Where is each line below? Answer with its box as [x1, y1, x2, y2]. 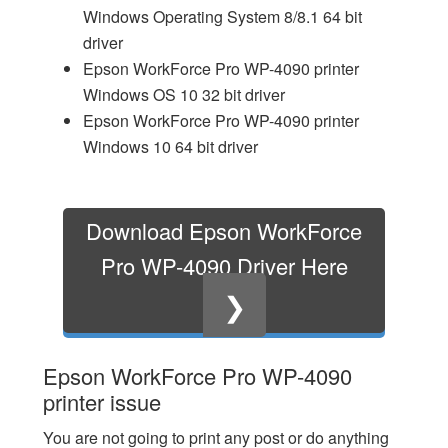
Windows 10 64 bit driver [82, 135, 258, 158]
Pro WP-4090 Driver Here [100, 250, 348, 281]
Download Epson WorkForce [86, 215, 362, 246]
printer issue [42, 386, 161, 417]
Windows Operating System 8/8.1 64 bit [82, 5, 362, 28]
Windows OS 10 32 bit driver [82, 83, 285, 106]
